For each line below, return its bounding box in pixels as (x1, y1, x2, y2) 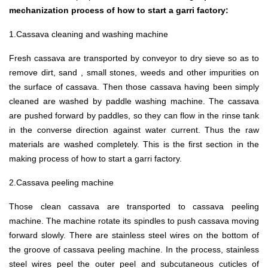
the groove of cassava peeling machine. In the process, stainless (9, 244, 259, 254)
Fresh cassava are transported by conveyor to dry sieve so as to (9, 53, 259, 63)
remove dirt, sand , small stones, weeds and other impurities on (9, 67, 259, 77)
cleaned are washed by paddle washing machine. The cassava (9, 96, 259, 106)
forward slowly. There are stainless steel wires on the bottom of (9, 230, 259, 240)
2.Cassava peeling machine (9, 177, 114, 187)
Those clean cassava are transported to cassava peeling (9, 201, 259, 211)
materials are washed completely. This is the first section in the (9, 139, 259, 149)
